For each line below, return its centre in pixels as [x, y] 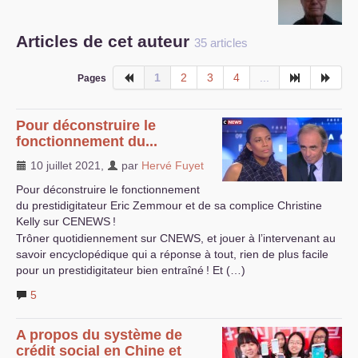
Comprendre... [51, 54]
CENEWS [86, 221]
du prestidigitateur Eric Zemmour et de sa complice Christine [169, 205]
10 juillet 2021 [64, 165]
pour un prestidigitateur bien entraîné [110, 270]
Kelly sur [39, 221]
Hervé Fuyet [173, 165]
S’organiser [44, 22]
